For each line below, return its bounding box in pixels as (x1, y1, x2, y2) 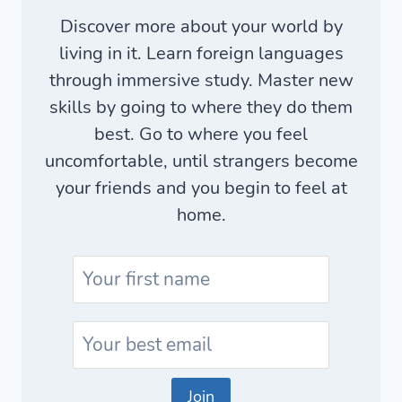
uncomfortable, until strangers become (44, 149, 358, 173)
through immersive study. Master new (48, 68, 354, 92)
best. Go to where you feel (94, 122, 308, 146)
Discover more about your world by (59, 14, 343, 39)
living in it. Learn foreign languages (58, 41, 344, 66)
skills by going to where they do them (49, 95, 353, 119)
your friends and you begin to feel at (55, 176, 347, 200)
